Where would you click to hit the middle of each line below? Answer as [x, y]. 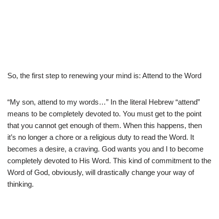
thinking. [21, 184]
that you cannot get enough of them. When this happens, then [105, 125]
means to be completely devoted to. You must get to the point [104, 113]
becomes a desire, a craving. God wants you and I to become [105, 149]
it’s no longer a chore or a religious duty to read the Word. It [101, 137]
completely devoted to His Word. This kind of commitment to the [109, 160]
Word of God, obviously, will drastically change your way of [101, 172]
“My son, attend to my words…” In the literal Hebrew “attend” [104, 102]
